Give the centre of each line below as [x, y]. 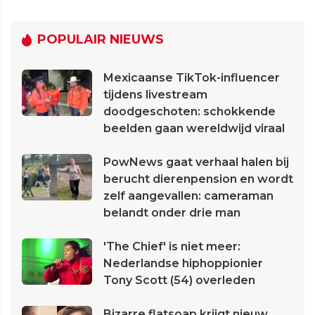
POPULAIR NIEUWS [101, 40]
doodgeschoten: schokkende [189, 112]
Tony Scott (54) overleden [179, 281]
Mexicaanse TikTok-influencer [192, 78]
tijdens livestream [155, 95]
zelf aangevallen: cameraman [188, 196]
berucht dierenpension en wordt [198, 179]
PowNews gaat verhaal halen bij [196, 162]
